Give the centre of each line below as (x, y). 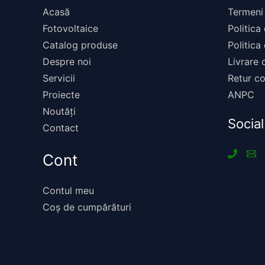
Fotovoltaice (70, 29)
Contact (61, 128)
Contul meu (68, 191)
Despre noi (67, 62)
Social (245, 124)
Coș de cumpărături (87, 207)
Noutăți (59, 112)
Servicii (59, 78)
